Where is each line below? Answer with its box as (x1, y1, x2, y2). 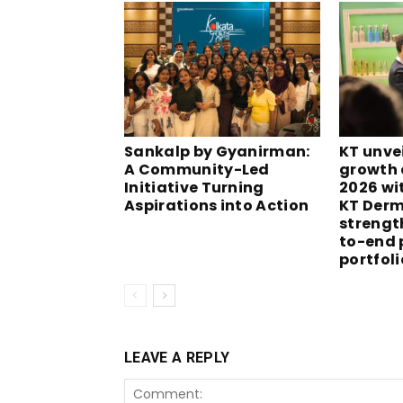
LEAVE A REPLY (124, 349, 230, 366)
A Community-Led (124, 159, 270, 180)
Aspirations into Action (124, 195, 309, 216)
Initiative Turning (124, 177, 264, 198)
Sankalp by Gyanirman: (124, 141, 310, 162)
